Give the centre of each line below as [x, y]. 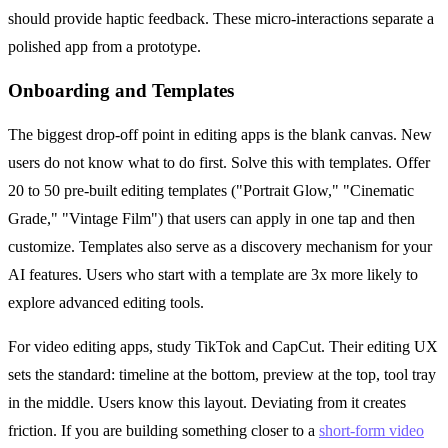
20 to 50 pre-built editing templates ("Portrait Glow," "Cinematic [211, 190]
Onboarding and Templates [121, 90]
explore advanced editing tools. [106, 302]
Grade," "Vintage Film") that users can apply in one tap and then [211, 218]
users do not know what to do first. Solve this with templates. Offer [219, 162]
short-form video [371, 430]
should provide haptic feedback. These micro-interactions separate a [221, 19]
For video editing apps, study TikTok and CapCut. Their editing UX [223, 346]
